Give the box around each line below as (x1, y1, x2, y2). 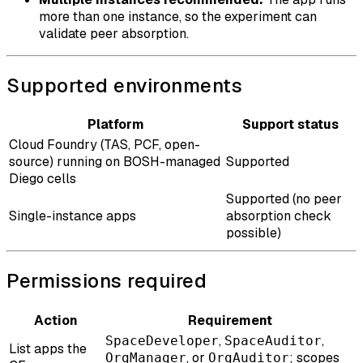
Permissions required (6, 268, 207, 294)
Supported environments (6, 72, 242, 98)
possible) (226, 224, 281, 242)
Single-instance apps (9, 207, 136, 225)
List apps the (9, 340, 87, 358)
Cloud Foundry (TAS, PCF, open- (9, 136, 200, 154)
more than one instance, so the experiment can (39, 7, 317, 25)
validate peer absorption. (39, 24, 189, 42)
